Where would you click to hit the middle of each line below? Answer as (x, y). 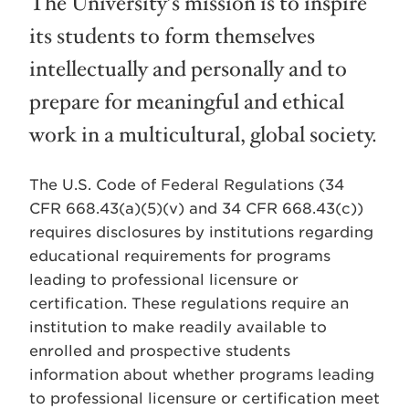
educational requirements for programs (180, 256)
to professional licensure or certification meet (204, 399)
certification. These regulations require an (189, 304)
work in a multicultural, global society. (203, 135)
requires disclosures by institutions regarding (201, 232)
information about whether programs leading (202, 375)
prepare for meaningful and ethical (187, 102)
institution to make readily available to (178, 327)
